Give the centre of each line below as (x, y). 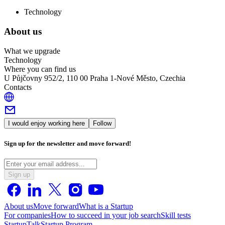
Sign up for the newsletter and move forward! (68, 143)
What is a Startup (106, 206)
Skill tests (176, 215)
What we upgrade (32, 51)
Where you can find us (40, 69)
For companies (27, 215)
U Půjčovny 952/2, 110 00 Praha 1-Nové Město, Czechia (95, 78)
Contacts (18, 87)
